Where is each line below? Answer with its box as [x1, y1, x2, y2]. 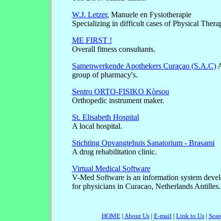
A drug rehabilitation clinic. [72, 147, 157, 156]
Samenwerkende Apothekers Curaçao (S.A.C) [72, 62, 216, 71]
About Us [124, 212, 149, 220]
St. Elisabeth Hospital [72, 113, 139, 122]
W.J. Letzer [72, 10, 107, 19]
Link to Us [176, 212, 204, 220]
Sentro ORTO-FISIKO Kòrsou [72, 87, 169, 96]
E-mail [153, 212, 172, 220]
